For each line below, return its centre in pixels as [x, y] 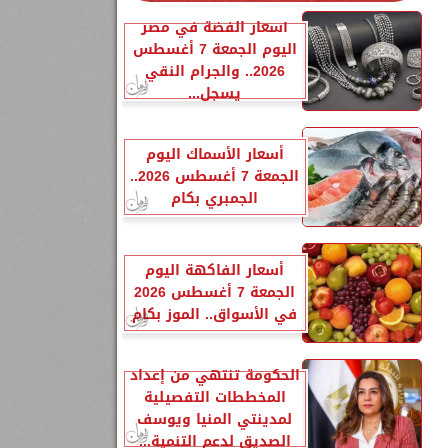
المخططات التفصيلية [214, 397]
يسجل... [214, 93]
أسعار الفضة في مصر [214, 27]
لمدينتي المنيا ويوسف [214, 419]
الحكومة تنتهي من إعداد [214, 375]
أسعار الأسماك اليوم [214, 154]
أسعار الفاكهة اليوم [214, 270]
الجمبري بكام [214, 198]
